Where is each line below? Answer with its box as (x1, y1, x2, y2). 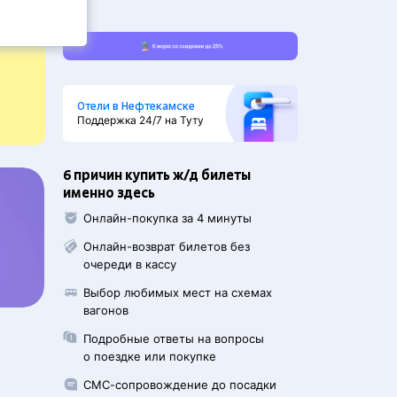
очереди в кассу (83, 257, 177, 271)
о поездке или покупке (83, 349, 217, 363)
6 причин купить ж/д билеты (63, 167, 251, 183)
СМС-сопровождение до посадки (83, 378, 277, 392)
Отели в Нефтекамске (77, 100, 195, 113)
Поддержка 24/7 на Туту (77, 113, 204, 127)
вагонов (83, 303, 129, 317)
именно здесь (63, 185, 155, 201)
